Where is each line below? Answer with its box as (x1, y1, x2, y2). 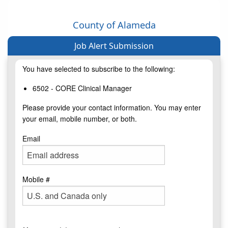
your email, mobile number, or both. (22, 113, 137, 124)
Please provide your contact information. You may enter (22, 102, 201, 113)
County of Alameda (72, 19, 156, 32)
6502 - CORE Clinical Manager (33, 83, 132, 94)
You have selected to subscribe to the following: (22, 64, 175, 74)
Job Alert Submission (74, 40, 154, 52)
